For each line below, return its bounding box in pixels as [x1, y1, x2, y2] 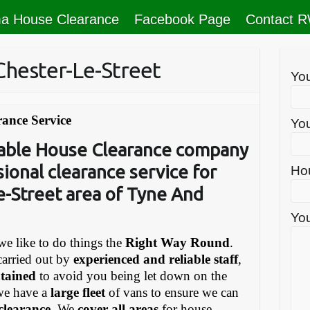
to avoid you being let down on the [36, 268, 228, 283]
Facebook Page [134, 12, 230, 27]
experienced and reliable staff [73, 251, 239, 266]
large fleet [51, 284, 106, 300]
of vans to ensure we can [105, 284, 239, 300]
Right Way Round [125, 235, 230, 250]
